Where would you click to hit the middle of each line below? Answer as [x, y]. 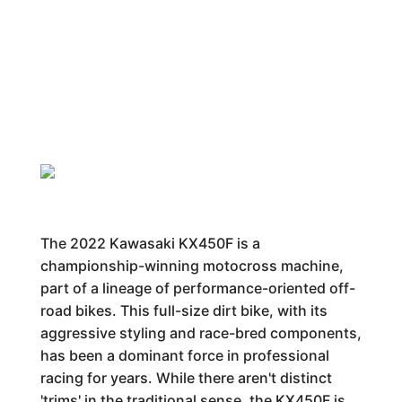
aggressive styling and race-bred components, [201, 333]
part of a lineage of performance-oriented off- [197, 288]
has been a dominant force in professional [184, 355]
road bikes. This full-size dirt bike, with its [184, 310]
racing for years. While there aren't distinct [186, 378]
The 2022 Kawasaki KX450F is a [150, 243]
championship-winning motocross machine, [192, 266]
